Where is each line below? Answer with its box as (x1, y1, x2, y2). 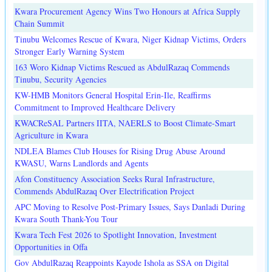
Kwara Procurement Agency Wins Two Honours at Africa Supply (15, 5, 240, 18)
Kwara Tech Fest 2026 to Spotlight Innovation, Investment (15, 229, 217, 241)
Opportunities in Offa (15, 241, 87, 253)
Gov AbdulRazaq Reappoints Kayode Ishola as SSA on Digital (15, 257, 229, 269)
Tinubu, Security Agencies (15, 73, 106, 86)
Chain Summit (15, 18, 64, 30)
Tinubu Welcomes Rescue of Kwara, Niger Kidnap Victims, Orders (15, 33, 246, 46)
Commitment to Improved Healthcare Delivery (15, 101, 175, 114)
